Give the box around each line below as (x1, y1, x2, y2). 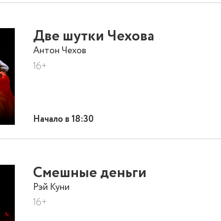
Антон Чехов (33, 44, 87, 58)
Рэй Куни (33, 180, 70, 194)
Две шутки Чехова (33, 26, 155, 48)
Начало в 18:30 (33, 112, 94, 126)
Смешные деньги (33, 162, 147, 184)
